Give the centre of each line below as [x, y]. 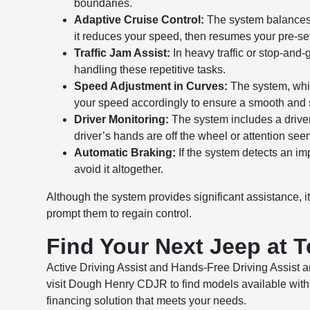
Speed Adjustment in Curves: [151, 86]
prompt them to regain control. [119, 213]
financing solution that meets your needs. [147, 301]
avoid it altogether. [119, 169]
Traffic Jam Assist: [122, 53]
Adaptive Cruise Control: [139, 20]
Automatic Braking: [125, 153]
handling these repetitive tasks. [150, 70]
